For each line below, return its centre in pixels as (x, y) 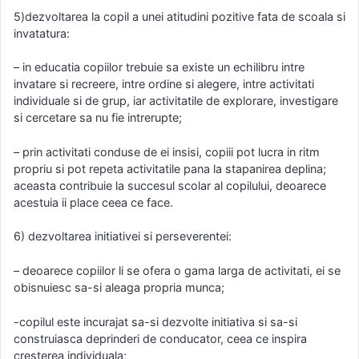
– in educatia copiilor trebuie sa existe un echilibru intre (159, 67)
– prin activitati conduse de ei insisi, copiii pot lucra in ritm (167, 151)
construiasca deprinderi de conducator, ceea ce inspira (160, 338)
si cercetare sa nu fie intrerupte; (98, 118)
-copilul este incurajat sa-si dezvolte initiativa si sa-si (155, 321)
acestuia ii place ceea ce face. (93, 202)
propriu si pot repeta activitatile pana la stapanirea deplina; (170, 168)
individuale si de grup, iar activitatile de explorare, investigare (176, 101)
